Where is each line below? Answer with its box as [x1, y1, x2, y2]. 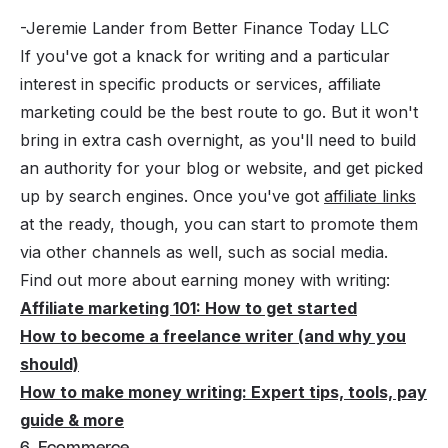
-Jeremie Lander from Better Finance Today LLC [20, 17, 389, 38]
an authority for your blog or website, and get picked [20, 157, 423, 178]
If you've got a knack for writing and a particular [20, 45, 390, 66]
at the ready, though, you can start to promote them [20, 213, 418, 234]
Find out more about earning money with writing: [20, 269, 390, 290]
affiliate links [324, 185, 416, 206]
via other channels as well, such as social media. [20, 241, 388, 262]
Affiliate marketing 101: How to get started [20, 297, 357, 318]
